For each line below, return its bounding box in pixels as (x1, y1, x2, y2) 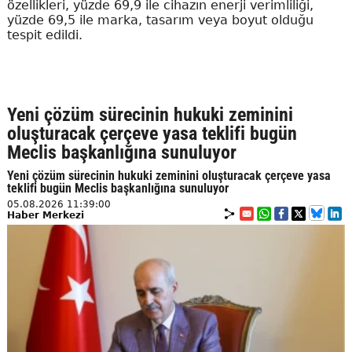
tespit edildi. (6, 27, 82, 43)
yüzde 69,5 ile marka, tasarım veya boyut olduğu (6, 13, 313, 28)
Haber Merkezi (6, 210, 84, 222)
